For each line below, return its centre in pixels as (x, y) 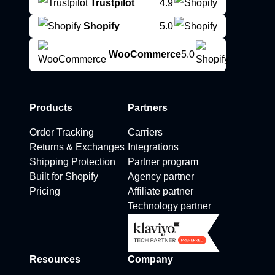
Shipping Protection (72, 162)
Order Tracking (62, 132)
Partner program (163, 162)
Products (51, 108)
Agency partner (161, 176)
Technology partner (169, 206)
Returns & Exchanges (77, 147)
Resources (55, 260)
